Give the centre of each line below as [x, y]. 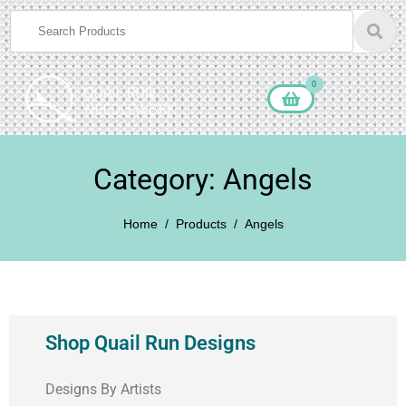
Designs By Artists [103, 390]
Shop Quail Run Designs [150, 343]
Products [201, 224]
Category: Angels [203, 180]
